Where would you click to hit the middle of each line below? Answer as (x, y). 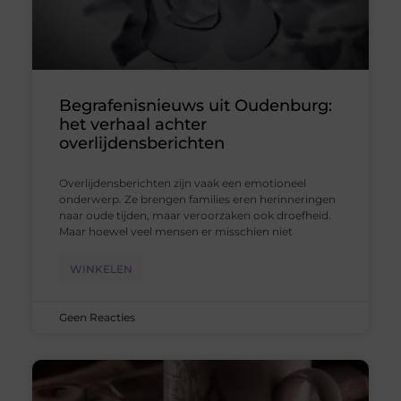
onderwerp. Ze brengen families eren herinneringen (197, 199)
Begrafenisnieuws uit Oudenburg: (195, 105)
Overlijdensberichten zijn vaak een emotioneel (182, 183)
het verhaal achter (132, 124)
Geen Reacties (97, 317)
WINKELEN (101, 269)
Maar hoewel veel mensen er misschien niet (175, 231)
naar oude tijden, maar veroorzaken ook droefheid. (195, 215)
